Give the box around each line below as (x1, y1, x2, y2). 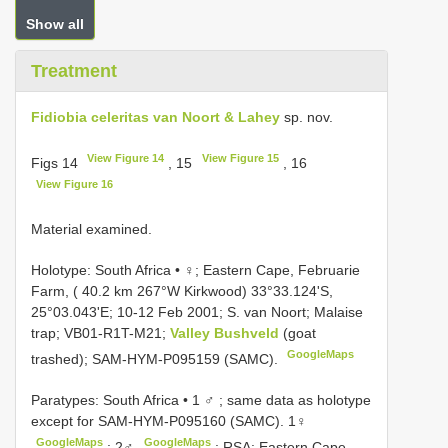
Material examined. (31, 221, 152, 238)
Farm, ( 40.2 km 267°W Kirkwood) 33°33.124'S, (31, 283, 333, 300)
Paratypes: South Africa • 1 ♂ (31, 391, 215, 408)
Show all (26, 16, 84, 32)
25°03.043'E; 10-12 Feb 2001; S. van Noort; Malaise (31, 304, 363, 321)
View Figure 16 (36, 177, 114, 190)
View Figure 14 (87, 152, 165, 164)
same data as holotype (227, 391, 371, 408)
